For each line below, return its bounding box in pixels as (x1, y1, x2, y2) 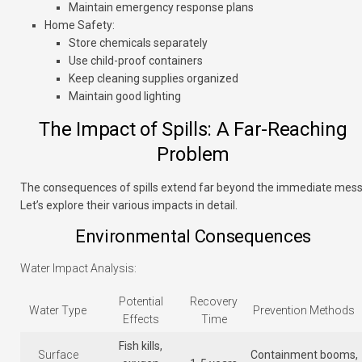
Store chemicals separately (69, 36, 208, 50)
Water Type (29, 304, 86, 318)
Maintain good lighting (69, 90, 181, 103)
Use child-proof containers (69, 54, 203, 68)
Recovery (190, 295, 238, 309)
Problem (157, 143, 229, 166)
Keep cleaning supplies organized (69, 72, 238, 86)
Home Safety (44, 19, 112, 32)
